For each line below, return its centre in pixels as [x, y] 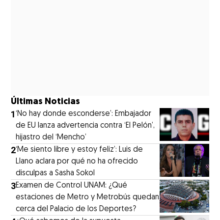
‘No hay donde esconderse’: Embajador [84, 114]
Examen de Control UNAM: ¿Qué [72, 186]
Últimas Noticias [46, 102]
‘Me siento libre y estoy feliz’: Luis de [80, 150]
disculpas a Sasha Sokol [55, 174]
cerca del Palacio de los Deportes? [76, 209]
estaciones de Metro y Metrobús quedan [88, 198]
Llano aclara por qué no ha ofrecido [77, 162]
